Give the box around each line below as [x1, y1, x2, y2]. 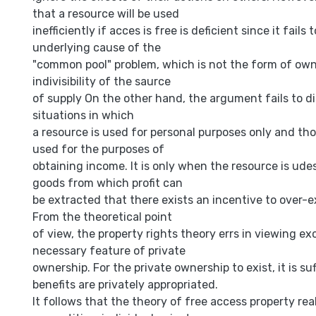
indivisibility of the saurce [32, 75, 171, 88]
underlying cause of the [32, 41, 161, 54]
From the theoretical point [32, 210, 172, 224]
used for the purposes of [32, 142, 164, 156]
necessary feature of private [32, 244, 186, 257]
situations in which [32, 109, 134, 122]
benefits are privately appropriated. [32, 278, 218, 291]
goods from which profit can [32, 176, 183, 190]
